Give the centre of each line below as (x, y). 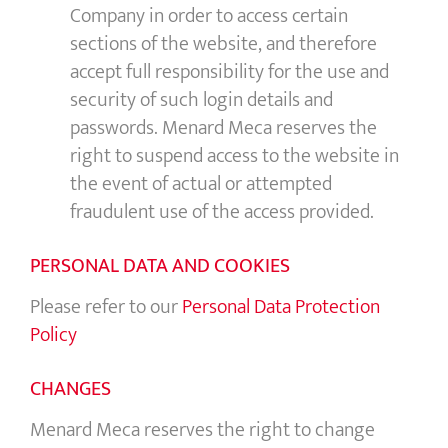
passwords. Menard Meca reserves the (223, 128)
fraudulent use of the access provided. (222, 212)
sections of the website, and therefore (223, 44)
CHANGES (70, 389)
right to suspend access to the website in (234, 156)
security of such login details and (201, 100)
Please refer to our (106, 307)
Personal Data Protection (281, 307)
